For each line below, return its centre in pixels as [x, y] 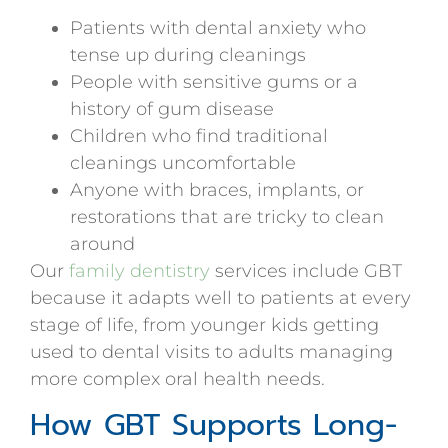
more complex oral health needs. [177, 379]
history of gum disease [172, 109]
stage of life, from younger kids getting [204, 325]
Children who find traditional [199, 136]
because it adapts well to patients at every [220, 298]
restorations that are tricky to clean [227, 217]
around [102, 244]
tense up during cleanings [188, 55]
